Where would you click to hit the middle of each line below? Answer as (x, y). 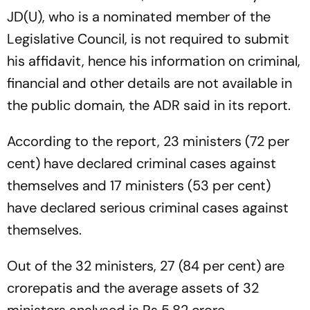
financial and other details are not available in (149, 83)
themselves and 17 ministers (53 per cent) (139, 185)
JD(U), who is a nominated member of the (139, 16)
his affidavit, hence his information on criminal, (154, 61)
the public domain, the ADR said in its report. (149, 105)
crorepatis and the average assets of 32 (133, 288)
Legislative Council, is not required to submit (148, 38)
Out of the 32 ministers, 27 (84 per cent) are (146, 265)
